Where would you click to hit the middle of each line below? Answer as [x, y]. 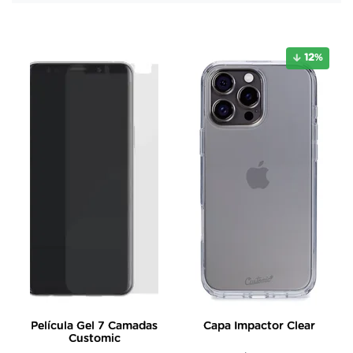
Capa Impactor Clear [259, 326]
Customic [94, 339]
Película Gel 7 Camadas [94, 326]
